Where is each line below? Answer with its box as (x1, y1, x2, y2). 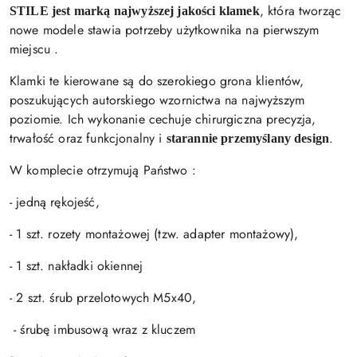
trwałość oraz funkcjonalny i (10, 128, 167, 147)
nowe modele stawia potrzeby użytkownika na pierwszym (10, 20, 320, 39)
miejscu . (10, 39, 59, 58)
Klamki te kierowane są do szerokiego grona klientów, (10, 71, 304, 90)
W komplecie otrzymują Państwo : (10, 160, 196, 179)
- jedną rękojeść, (10, 192, 100, 211)
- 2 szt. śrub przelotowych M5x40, (10, 288, 197, 307)
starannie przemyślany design (166, 131, 330, 145)
